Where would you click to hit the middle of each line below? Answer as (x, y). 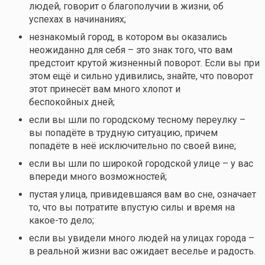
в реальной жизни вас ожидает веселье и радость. (142, 251)
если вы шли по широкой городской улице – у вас (141, 164)
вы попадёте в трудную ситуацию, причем (123, 133)
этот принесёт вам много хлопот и (104, 89)
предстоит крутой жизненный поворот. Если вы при (144, 63)
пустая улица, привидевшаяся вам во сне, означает (142, 195)
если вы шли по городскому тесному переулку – (137, 120)
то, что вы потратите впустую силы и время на (132, 208)
